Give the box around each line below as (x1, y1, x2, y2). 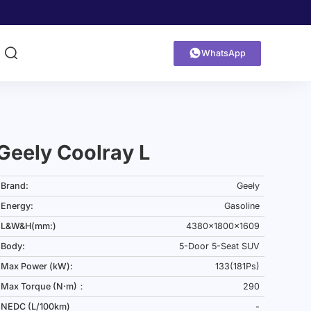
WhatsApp (201, 48, 246, 58)
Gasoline (224, 200, 260, 211)
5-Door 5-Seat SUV (178, 240, 260, 251)
